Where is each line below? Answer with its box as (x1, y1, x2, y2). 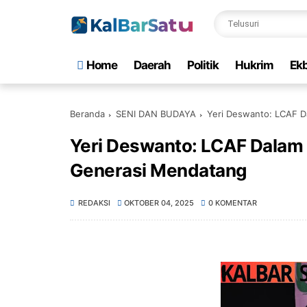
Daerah (134, 58, 171, 72)
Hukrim (235, 58, 273, 72)
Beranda (70, 108, 105, 119)
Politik (187, 58, 219, 72)
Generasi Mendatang (70, 160, 247, 181)
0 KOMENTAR (208, 198, 257, 208)
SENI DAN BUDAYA (116, 108, 196, 119)
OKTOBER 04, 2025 (124, 198, 195, 208)
